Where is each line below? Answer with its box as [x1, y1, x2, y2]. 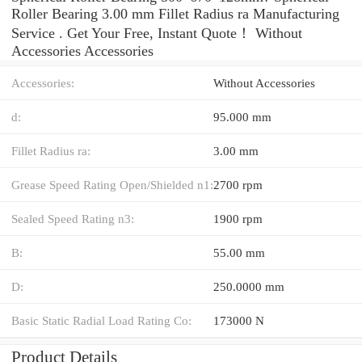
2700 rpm [213, 177, 263, 192]
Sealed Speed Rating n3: [11, 211, 134, 225]
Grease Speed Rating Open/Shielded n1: [11, 177, 213, 192]
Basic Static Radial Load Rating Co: [11, 313, 192, 327]
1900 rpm [213, 211, 263, 225]
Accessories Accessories [11, 42, 154, 59]
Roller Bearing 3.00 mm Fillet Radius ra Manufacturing [11, 5, 339, 22]
